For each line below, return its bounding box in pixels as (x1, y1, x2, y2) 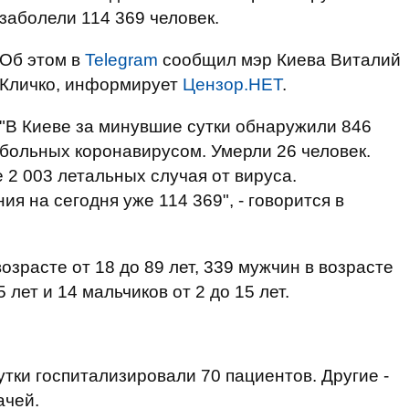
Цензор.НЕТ (183, 75, 282, 94)
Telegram (85, 50, 158, 69)
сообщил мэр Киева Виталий (158, 50, 401, 69)
